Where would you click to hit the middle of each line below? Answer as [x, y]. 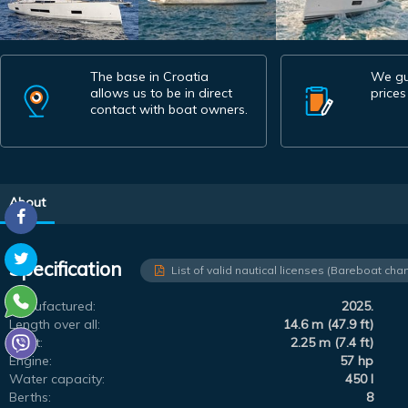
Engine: [31, 360]
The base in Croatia [149, 76]
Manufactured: [52, 306]
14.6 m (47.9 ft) [329, 324]
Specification [66, 269]
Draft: [26, 342]
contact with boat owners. [169, 109]
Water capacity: [57, 378]
